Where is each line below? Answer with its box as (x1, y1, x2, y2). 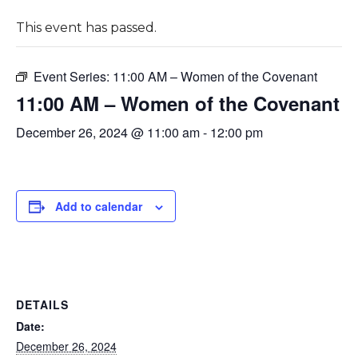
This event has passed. (15, 19, 157, 35)
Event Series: (33, 66, 113, 86)
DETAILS (15, 296, 69, 312)
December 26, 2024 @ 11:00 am (15, 122, 200, 141)
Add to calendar (54, 197, 142, 214)
